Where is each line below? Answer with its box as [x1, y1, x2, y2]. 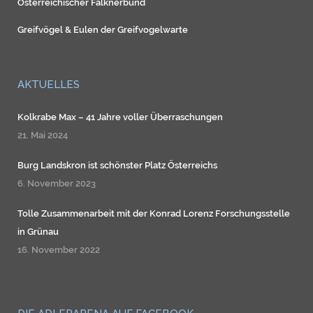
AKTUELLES [17, 78, 80, 92]
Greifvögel [17, 24, 63, 36]
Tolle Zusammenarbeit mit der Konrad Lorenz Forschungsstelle [17, 208, 290, 219]
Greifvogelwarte [117, 24, 188, 36]
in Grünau [17, 226, 59, 238]
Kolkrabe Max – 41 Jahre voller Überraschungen [17, 112, 223, 123]
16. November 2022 [17, 245, 100, 256]
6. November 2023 [17, 178, 96, 189]
